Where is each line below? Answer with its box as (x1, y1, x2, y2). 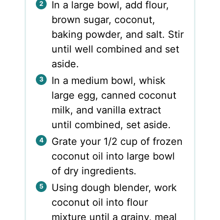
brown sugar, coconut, (52, 13, 156, 26)
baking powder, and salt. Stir (52, 28, 184, 40)
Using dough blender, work (52, 181, 177, 193)
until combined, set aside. (52, 118, 171, 131)
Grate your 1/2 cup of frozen (52, 135, 183, 147)
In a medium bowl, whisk (52, 74, 166, 86)
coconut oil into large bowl (52, 150, 175, 162)
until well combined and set (52, 43, 180, 55)
